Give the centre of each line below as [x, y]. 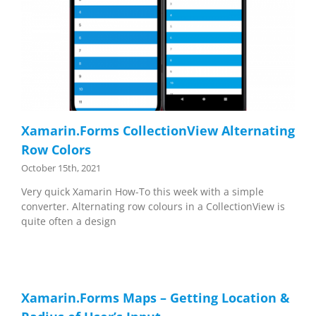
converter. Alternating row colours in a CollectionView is [153, 207]
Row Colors [56, 150]
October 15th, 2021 [61, 168]
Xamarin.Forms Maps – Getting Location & [156, 298]
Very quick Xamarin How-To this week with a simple [142, 192]
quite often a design [69, 221]
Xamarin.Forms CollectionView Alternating [158, 131]
